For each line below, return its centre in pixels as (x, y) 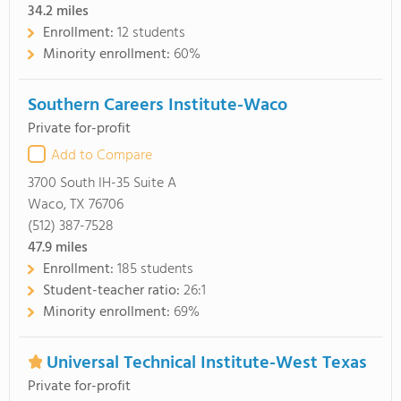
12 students (151, 33)
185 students (155, 269)
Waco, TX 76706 (76, 205)
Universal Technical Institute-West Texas (207, 363)
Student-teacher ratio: (113, 291)
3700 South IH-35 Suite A (102, 183)
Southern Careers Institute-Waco (158, 106)
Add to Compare (102, 156)
